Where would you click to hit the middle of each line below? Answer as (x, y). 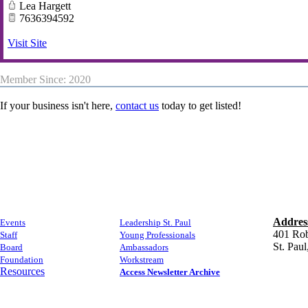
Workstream (142, 260)
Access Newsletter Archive (170, 272)
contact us (137, 106)
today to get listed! (200, 106)
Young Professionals (157, 235)
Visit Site (27, 43)
